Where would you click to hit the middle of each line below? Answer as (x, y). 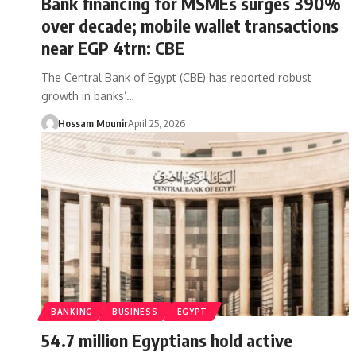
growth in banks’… (88, 95)
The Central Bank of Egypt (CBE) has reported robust (176, 77)
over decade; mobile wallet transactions (190, 25)
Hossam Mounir (93, 123)
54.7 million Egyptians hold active (167, 340)
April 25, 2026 (156, 123)
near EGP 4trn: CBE (113, 47)
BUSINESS (135, 311)
